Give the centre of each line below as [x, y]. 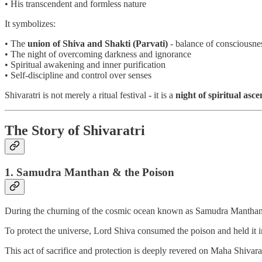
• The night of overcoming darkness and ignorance [98, 54]
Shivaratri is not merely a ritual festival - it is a [90, 95]
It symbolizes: [30, 24]
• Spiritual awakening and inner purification [85, 65]
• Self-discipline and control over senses [78, 75]
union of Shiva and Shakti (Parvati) [98, 44]
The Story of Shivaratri [75, 131]
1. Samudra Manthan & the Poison [89, 173]
